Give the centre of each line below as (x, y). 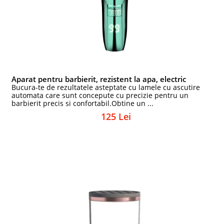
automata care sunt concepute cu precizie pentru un (100, 95)
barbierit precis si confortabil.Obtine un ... (83, 103)
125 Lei (116, 116)
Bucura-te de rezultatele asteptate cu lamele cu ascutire (106, 87)
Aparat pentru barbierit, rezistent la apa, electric (99, 79)
